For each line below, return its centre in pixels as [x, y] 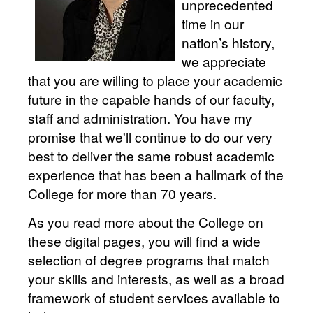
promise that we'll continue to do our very [150, 137]
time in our [213, 24]
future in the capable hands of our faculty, [151, 99]
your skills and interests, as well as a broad [156, 279]
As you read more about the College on [146, 222]
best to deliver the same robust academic [151, 156]
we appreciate [224, 61]
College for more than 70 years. [122, 194]
